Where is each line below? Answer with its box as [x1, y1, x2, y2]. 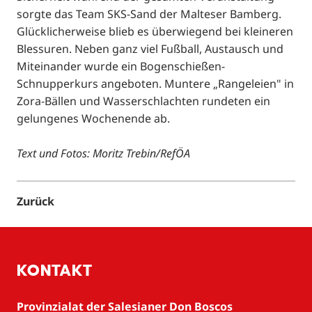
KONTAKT [17, 258, 93, 282]
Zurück [17, 193, 54, 209]
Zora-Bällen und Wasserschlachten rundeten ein [17, 93, 270, 109]
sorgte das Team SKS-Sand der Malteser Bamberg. [17, 6, 281, 22]
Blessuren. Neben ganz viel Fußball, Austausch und [17, 40, 283, 56]
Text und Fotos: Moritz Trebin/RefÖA [17, 146, 190, 162]
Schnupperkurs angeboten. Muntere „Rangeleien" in [17, 75, 294, 91]
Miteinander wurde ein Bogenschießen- [17, 58, 225, 74]
